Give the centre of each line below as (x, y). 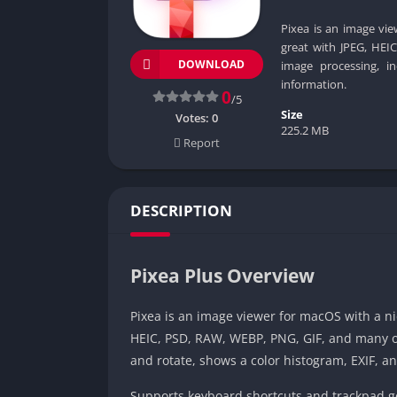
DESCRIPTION (181, 210)
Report (200, 143)
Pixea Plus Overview (222, 275)
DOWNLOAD (211, 64)
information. (314, 84)
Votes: (194, 118)
